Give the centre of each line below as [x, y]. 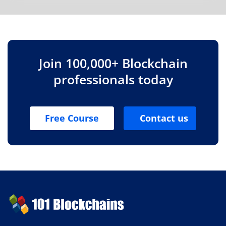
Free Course [72, 118]
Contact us [164, 118]
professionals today [113, 79]
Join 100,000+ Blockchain [113, 63]
